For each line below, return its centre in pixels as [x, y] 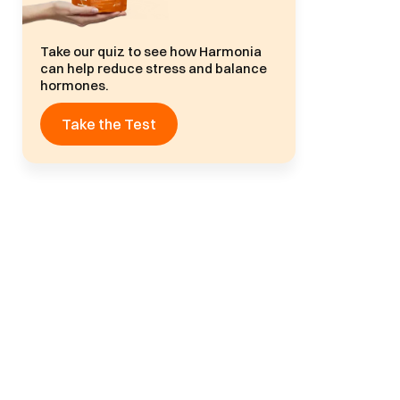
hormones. [75, 85]
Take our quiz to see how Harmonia [151, 51]
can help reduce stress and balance [154, 68]
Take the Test [109, 124]
